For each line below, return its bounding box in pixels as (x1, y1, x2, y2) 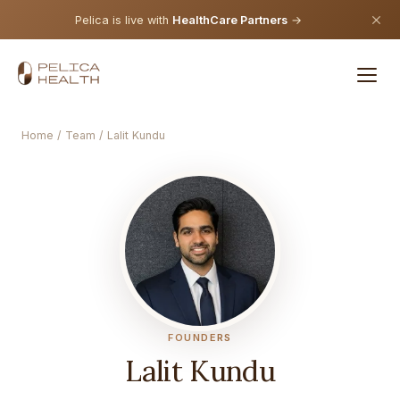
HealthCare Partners (172, 12, 287, 27)
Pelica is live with (75, 12, 172, 27)
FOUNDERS (168, 331, 232, 344)
